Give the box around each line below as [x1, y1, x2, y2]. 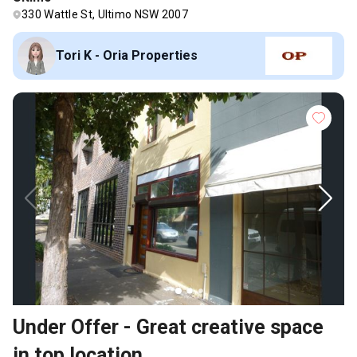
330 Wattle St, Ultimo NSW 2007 [22, 7, 188, 21]
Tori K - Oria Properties [56, 47, 198, 63]
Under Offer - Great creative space [13, 315, 324, 339]
